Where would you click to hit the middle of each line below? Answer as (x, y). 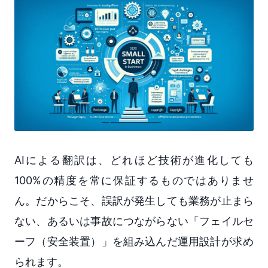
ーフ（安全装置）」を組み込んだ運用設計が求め (134, 241)
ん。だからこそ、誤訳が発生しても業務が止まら (134, 200)
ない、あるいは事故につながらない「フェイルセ (134, 221)
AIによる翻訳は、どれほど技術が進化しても (134, 160)
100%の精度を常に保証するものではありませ (134, 180)
